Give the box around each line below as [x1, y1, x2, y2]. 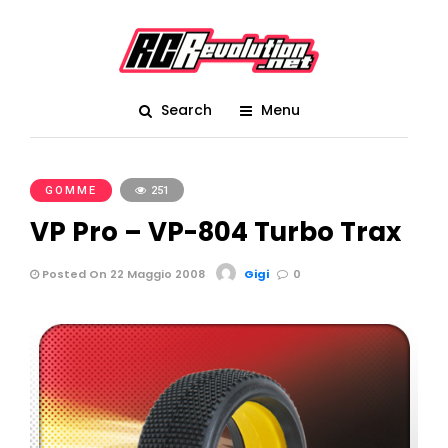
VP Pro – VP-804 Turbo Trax [30, 214, 401, 250]
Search [160, 100, 212, 120]
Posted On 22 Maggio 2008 [39, 266, 205, 282]
